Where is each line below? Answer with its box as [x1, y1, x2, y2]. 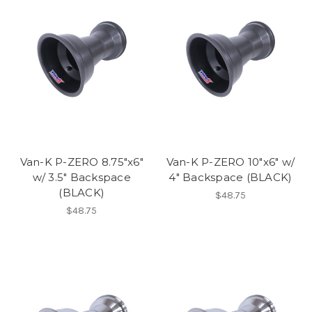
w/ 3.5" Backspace [32, 171, 131, 185]
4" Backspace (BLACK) [169, 171, 292, 185]
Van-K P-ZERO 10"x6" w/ [166, 155, 295, 169]
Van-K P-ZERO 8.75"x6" [19, 155, 143, 169]
